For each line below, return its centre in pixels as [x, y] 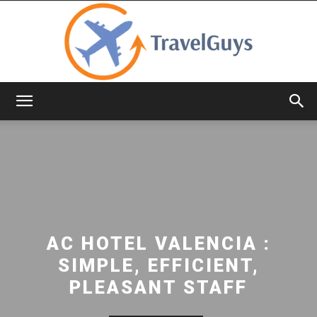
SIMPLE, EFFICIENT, [158, 265]
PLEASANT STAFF [158, 287]
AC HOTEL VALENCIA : [158, 243]
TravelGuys [184, 113]
